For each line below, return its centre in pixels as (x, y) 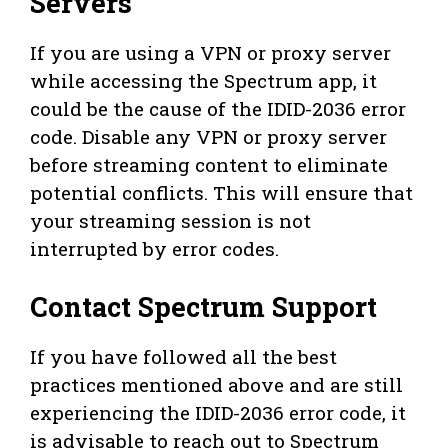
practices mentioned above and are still (216, 385)
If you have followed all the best (183, 357)
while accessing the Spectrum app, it (203, 80)
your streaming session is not (170, 220)
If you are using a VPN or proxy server (210, 52)
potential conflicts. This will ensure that (221, 192)
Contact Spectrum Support (203, 307)
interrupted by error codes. (154, 248)
